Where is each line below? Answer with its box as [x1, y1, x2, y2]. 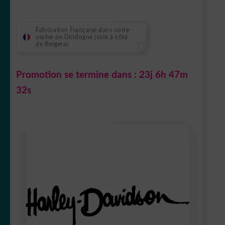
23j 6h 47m [139, 70, 188, 80]
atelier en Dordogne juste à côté [36, 34, 128, 41]
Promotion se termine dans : [16, 70, 139, 80]
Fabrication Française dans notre [36, 27, 129, 34]
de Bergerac [36, 41, 70, 48]
